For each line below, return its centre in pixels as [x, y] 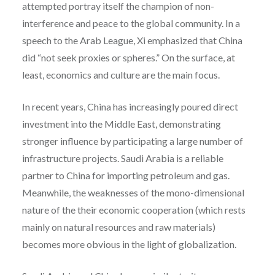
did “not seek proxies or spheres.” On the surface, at [128, 58]
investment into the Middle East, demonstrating [121, 124]
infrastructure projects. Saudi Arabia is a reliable [122, 158]
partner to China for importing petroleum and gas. [126, 176]
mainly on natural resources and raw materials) [118, 227]
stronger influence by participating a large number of [132, 141]
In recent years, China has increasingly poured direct [130, 107]
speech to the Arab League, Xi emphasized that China [132, 41]
